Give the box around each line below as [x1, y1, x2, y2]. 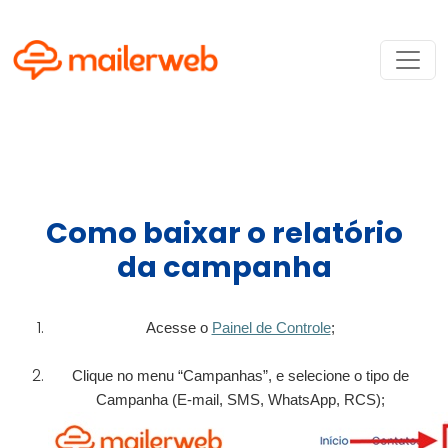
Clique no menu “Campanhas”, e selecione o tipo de [71, 368, 409, 384]
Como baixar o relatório [45, 213, 403, 253]
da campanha [116, 247, 332, 287]
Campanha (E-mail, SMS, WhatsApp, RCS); [95, 392, 385, 408]
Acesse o [145, 320, 212, 336]
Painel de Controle [211, 320, 331, 336]
